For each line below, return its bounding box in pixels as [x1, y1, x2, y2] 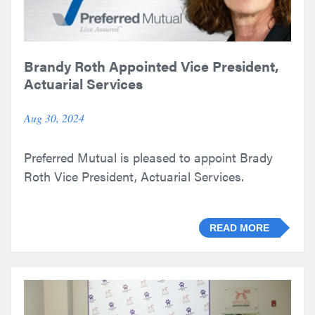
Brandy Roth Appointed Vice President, [24, 55, 278, 76]
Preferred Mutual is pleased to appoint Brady [24, 148, 273, 167]
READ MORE [210, 222, 269, 233]
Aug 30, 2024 [24, 110, 84, 126]
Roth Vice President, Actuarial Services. [24, 167, 244, 186]
